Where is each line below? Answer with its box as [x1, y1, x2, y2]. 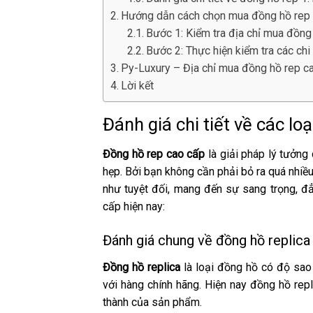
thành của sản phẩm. [103, 296, 202, 310]
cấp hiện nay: [103, 199, 165, 213]
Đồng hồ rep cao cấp [103, 147, 205, 161]
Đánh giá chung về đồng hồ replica [103, 232, 310, 249]
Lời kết [121, 78, 154, 92]
